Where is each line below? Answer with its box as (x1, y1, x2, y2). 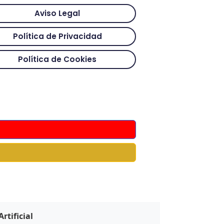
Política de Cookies (18, 54, 97, 64)
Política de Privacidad (12, 31, 102, 41)
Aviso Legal (34, 8, 80, 18)
